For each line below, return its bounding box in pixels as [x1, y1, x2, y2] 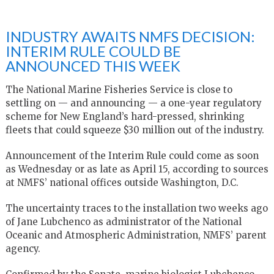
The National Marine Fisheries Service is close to [5, 83, 232, 95]
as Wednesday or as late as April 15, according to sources [5, 163, 268, 175]
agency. [5, 242, 40, 254]
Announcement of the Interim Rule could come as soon [5, 149, 259, 161]
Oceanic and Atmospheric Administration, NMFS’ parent [5, 229, 267, 241]
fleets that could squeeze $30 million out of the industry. [5, 124, 264, 136]
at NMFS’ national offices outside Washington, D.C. [5, 176, 239, 188]
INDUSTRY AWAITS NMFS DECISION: [5, 27, 255, 45]
